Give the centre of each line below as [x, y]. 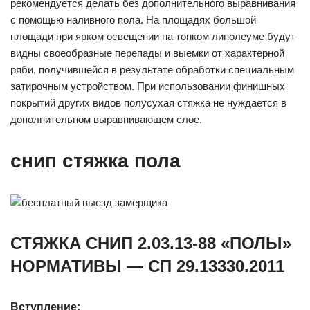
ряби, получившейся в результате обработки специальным [152, 70]
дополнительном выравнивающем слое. [106, 119]
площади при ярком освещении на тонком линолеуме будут [153, 36]
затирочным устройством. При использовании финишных [148, 86]
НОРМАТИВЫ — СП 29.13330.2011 [147, 266]
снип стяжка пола [95, 161]
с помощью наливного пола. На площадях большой [133, 20]
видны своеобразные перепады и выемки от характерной [147, 53]
